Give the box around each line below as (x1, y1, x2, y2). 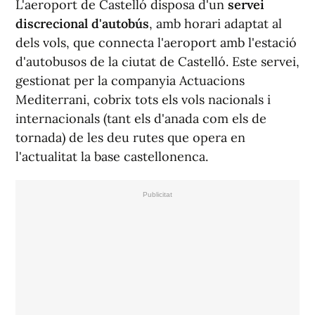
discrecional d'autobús (15, 15, 149, 32)
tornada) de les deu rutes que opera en (15, 129, 245, 146)
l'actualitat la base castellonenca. (15, 148, 208, 165)
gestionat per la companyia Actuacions (15, 72, 245, 89)
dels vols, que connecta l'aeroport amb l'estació (15, 34, 297, 51)
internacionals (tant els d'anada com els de (15, 110, 266, 127)
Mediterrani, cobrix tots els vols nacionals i (15, 91, 271, 108)
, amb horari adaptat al (149, 15, 282, 32)
